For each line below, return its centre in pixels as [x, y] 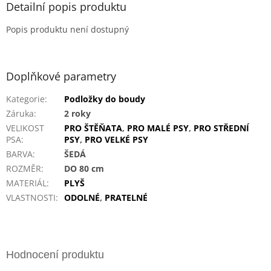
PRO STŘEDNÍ [221, 128]
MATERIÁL [26, 183]
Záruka [20, 114]
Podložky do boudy [105, 99]
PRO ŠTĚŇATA [93, 128]
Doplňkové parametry [61, 77]
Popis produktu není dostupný [67, 30]
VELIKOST [25, 128]
